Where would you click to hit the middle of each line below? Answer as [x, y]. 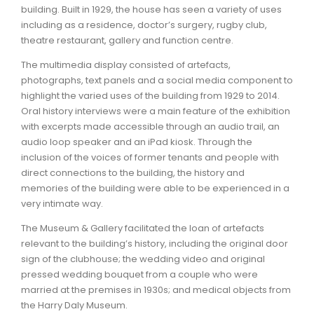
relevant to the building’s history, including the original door [155, 244]
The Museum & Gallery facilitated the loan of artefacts [143, 228]
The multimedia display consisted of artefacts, [126, 65]
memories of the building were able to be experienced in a [155, 189]
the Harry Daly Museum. [74, 306]
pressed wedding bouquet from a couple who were [139, 275]
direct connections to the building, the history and [133, 173]
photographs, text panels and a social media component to [157, 81]
